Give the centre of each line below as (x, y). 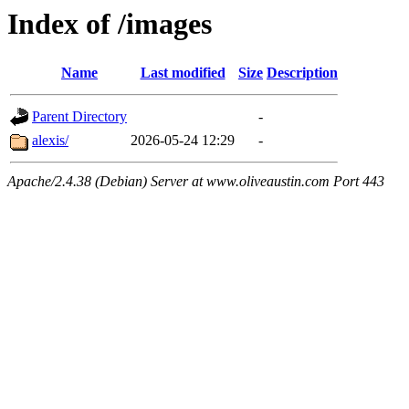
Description (302, 73)
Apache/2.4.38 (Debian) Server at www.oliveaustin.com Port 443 (196, 182)
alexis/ (50, 141)
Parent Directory (79, 117)
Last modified (183, 73)
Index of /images (110, 24)
